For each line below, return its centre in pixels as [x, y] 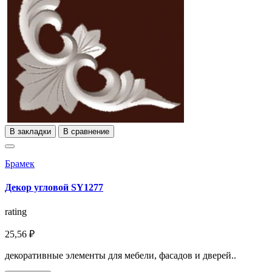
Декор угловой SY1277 [54, 188]
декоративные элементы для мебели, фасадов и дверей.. [121, 255]
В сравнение [86, 132]
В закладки [30, 132]
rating [16, 211]
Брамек [20, 164]
